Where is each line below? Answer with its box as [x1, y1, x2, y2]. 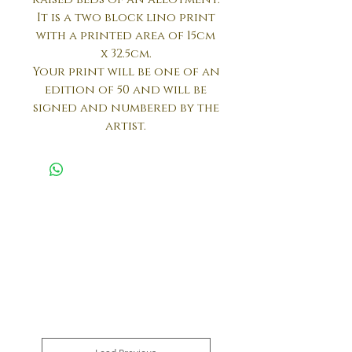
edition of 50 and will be [45, 81, 207, 98]
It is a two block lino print [36, 9, 215, 26]
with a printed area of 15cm [36, 27, 215, 44]
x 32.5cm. [100, 45, 152, 62]
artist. [105, 117, 146, 134]
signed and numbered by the [32, 99, 219, 116]
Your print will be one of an [31, 63, 220, 80]
